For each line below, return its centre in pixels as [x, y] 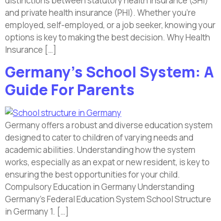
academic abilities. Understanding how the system [100, 149]
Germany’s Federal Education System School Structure [108, 199]
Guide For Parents [70, 89]
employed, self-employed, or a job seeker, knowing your [110, 25]
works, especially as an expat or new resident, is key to [107, 162]
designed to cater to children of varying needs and [99, 137]
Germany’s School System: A [110, 72]
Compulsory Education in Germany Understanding [100, 186]
